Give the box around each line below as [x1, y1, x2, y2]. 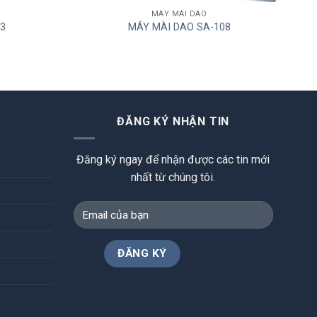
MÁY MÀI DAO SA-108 [127, 21, 231, 34]
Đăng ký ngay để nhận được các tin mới [76, 153, 270, 167]
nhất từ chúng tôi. [131, 171, 216, 185]
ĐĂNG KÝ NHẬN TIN [117, 114, 230, 128]
